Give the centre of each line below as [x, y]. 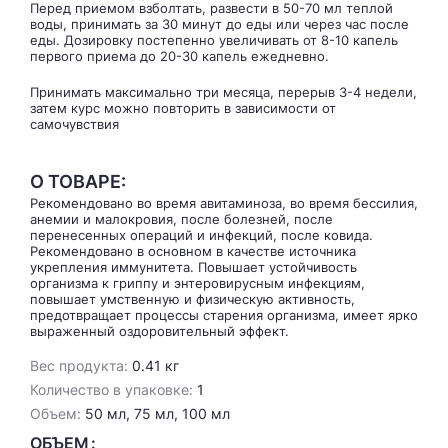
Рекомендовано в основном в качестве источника [193, 250]
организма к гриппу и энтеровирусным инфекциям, [197, 282]
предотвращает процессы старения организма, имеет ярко [224, 314]
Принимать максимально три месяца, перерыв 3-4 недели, [223, 91]
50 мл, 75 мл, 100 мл [155, 413]
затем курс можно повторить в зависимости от [183, 107]
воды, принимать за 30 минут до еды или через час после [219, 23]
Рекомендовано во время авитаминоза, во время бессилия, [224, 202]
